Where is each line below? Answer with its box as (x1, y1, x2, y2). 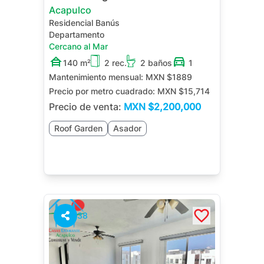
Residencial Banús (49, 18, 120, 28)
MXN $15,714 (157, 86, 210, 96)
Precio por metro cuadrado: (49, 86, 155, 96)
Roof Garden (54, 123, 103, 133)
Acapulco (49, 4, 91, 16)
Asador (113, 123, 141, 133)
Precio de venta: (49, 101, 124, 113)
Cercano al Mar (49, 41, 108, 51)
